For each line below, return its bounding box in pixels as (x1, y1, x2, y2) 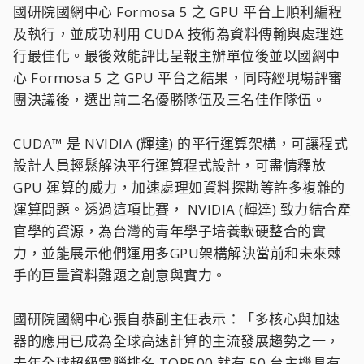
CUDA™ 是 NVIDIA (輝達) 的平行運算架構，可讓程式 (13, 134, 348, 153)
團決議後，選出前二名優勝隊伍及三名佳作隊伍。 (13, 90, 326, 109)
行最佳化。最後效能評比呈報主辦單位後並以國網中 (13, 46, 340, 65)
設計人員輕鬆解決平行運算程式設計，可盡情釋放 (13, 156, 326, 175)
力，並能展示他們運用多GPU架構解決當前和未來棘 (13, 244, 341, 262)
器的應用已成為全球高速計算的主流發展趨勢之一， (13, 331, 340, 350)
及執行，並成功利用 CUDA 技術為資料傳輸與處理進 (13, 24, 344, 43)
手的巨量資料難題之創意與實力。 (13, 266, 227, 284)
